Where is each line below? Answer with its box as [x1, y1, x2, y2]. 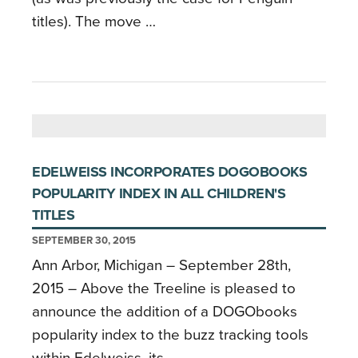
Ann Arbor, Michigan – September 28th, [32, 256, 291, 274]
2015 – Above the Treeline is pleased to [32, 279, 296, 297]
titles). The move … [32, 12, 156, 30]
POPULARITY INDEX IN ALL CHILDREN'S [32, 184, 285, 202]
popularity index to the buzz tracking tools [32, 325, 308, 344]
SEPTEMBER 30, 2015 [32, 233, 136, 247]
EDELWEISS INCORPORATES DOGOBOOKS [32, 162, 307, 181]
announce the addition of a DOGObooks [32, 302, 297, 320]
